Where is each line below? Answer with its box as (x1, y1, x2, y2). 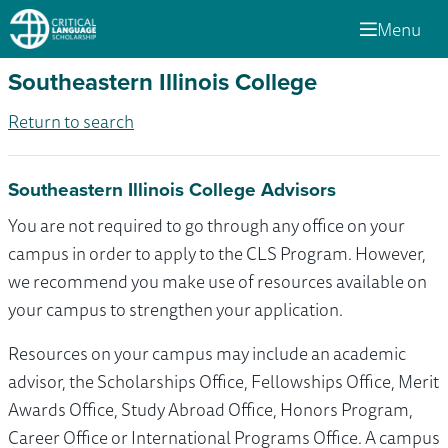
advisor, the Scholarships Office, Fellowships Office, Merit (8, 367, 439, 396)
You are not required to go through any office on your (8, 211, 405, 240)
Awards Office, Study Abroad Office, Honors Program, (8, 395, 413, 424)
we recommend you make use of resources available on (8, 267, 427, 296)
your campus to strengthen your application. (8, 295, 343, 324)
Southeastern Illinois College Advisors (8, 175, 336, 205)
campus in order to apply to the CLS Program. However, (8, 239, 426, 268)
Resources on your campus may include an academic (8, 339, 406, 368)
